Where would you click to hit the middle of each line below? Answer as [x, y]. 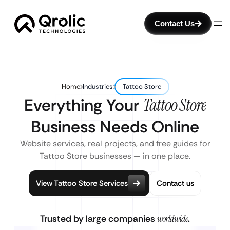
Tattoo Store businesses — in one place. [115, 156]
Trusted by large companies [99, 219]
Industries [98, 87]
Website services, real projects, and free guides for [115, 143]
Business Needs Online [115, 127]
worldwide [172, 219]
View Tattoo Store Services [82, 183]
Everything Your [83, 105]
